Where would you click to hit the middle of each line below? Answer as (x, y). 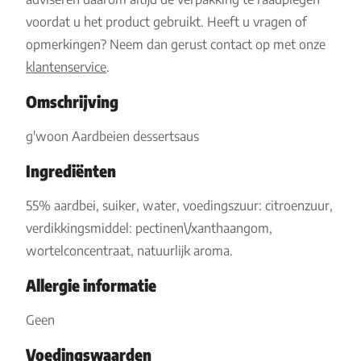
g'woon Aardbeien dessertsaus (112, 136)
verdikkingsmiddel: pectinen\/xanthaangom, (149, 228)
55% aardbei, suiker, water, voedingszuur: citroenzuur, (179, 205)
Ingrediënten (71, 170)
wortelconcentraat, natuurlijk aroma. (129, 251)
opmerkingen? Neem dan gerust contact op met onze (176, 44)
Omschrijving (72, 101)
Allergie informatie (91, 285)
